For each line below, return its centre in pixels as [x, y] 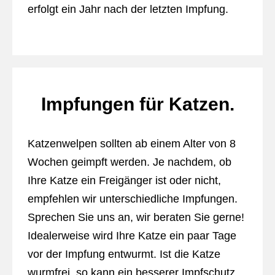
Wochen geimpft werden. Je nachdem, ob [129, 162]
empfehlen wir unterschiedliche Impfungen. [132, 199]
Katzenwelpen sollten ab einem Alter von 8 [131, 144]
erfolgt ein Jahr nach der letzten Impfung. [128, 9]
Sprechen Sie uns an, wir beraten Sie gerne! [136, 217]
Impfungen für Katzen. [137, 104]
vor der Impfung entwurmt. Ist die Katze [124, 254]
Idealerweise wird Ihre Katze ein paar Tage [132, 236]
